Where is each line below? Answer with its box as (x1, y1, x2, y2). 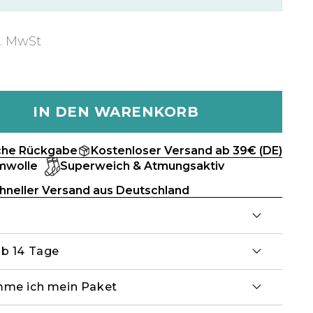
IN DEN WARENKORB (33, 103, 199, 120)
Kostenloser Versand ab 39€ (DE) (90, 144, 282, 157)
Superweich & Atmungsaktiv (60, 159, 225, 173)
